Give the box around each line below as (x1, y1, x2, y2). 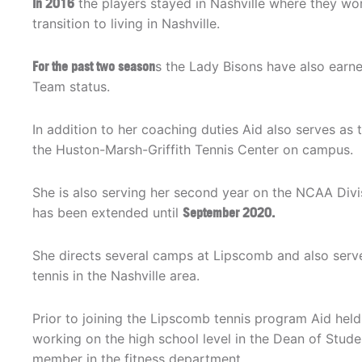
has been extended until (32, 204, 183, 221)
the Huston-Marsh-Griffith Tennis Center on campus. (32, 141, 353, 158)
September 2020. (183, 204, 275, 221)
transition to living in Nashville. (32, 15, 220, 32)
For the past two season (32, 58, 155, 75)
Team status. (32, 78, 110, 95)
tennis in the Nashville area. (32, 267, 200, 284)
